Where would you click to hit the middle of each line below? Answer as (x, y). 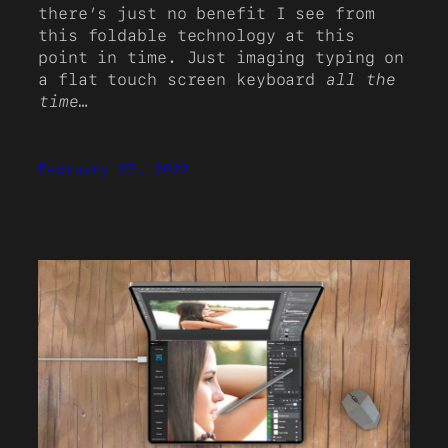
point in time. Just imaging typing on (221, 58)
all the (360, 80)
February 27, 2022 (114, 168)
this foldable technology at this (196, 36)
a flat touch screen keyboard (182, 80)
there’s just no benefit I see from (206, 14)
